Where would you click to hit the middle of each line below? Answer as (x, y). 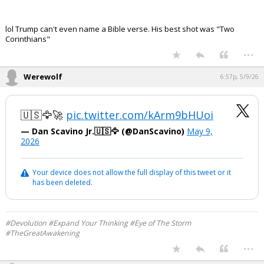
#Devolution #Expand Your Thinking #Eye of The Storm (98, 223)
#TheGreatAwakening (42, 233)
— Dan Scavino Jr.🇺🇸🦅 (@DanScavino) (104, 131)
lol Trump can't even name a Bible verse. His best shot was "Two (120, 29)
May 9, (200, 131)
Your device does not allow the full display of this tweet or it (132, 172)
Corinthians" (28, 39)
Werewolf (43, 77)
